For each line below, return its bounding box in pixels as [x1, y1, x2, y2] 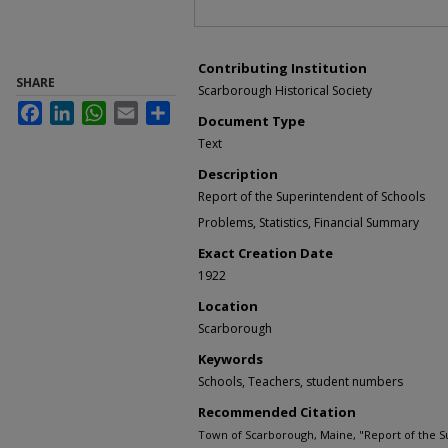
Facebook [42, 101, 96, 116]
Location [198, 297, 258, 315]
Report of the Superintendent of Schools [198, 188, 425, 205]
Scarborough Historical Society [198, 82, 372, 99]
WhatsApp [106, 101, 162, 116]
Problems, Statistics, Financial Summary [198, 214, 419, 231]
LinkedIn [74, 101, 121, 116]
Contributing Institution [198, 59, 367, 77]
